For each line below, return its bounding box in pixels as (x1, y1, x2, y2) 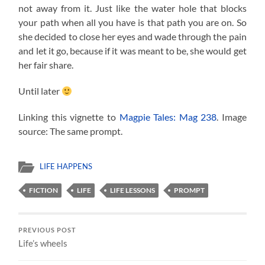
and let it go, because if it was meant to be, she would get (18, 44, 247, 56)
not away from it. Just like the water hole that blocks (18, 2, 247, 14)
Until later (18, 85, 62, 96)
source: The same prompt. (18, 125, 123, 137)
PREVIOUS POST (18, 226, 77, 234)
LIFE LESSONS (110, 185, 156, 195)
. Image (216, 111, 247, 122)
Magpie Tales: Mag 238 (119, 111, 217, 122)
